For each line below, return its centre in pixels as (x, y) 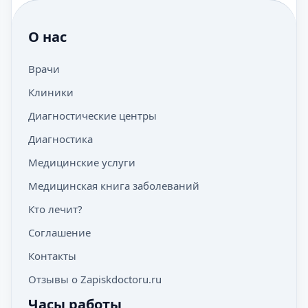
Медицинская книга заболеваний (114, 186)
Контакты (52, 256)
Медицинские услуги (82, 162)
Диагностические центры (92, 115)
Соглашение (59, 232)
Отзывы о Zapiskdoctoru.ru (95, 279)
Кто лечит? (55, 209)
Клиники (51, 92)
